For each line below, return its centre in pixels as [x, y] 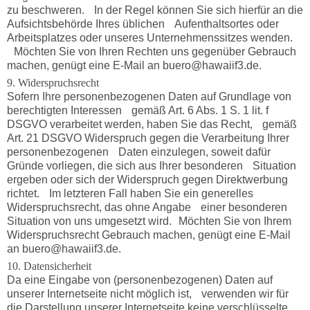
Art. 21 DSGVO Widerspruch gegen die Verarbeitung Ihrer [148, 138]
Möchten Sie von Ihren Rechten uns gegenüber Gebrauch [151, 52]
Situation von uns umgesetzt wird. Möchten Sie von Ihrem [149, 221]
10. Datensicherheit [49, 266]
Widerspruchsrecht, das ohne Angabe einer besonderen [147, 208]
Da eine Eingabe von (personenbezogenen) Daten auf [139, 280]
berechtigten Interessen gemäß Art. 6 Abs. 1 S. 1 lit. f [137, 111]
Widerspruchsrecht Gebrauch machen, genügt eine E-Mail [148, 235]
